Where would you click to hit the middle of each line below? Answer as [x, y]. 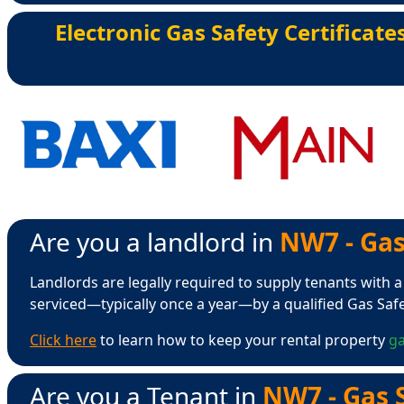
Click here [63, 340]
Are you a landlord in [155, 241]
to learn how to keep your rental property [243, 340]
